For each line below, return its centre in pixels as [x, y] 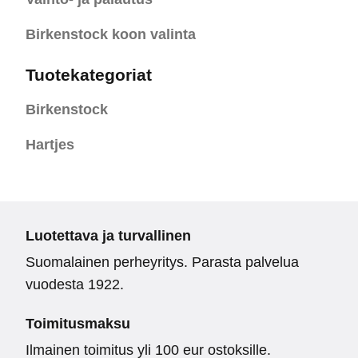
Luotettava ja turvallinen [108, 236]
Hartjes [50, 145]
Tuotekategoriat [89, 75]
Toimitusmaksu [78, 324]
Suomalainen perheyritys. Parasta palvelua [162, 263]
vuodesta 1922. [75, 285]
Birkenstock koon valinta [111, 35]
